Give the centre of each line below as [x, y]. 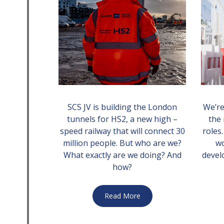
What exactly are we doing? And [122, 155]
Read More [122, 196]
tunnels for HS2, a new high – [122, 119]
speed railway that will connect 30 [122, 131]
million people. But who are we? [122, 143]
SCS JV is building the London [122, 107]
